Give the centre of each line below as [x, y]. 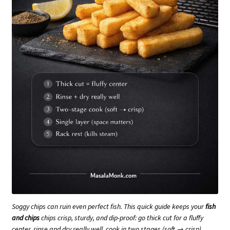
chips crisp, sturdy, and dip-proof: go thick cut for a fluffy [121, 217]
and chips [26, 217]
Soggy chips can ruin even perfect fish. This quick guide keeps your [109, 206]
